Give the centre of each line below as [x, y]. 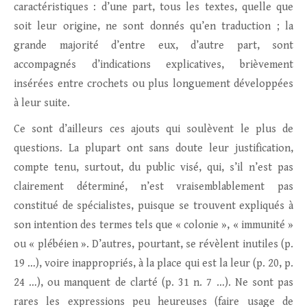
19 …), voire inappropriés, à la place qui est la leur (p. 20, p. [153, 264]
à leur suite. [42, 103]
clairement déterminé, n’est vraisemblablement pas [153, 187]
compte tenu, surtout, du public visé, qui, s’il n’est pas [153, 168]
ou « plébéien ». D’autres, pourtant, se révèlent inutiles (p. [153, 245]
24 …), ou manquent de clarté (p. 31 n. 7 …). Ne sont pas [153, 283]
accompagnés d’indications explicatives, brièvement [153, 65]
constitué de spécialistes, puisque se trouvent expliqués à [153, 206]
